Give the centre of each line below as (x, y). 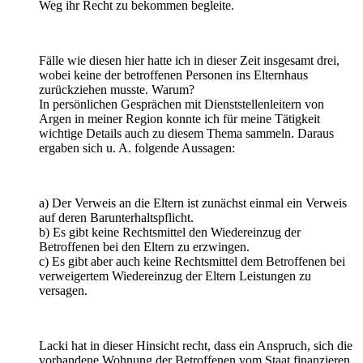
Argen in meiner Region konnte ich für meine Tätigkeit (179, 118)
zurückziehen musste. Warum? (117, 89)
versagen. (63, 290)
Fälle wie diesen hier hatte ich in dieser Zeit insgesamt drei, (189, 60)
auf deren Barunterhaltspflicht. (116, 217)
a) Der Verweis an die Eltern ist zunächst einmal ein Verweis (193, 203)
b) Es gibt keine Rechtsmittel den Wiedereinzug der (170, 232)
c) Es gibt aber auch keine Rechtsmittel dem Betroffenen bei (192, 261)
